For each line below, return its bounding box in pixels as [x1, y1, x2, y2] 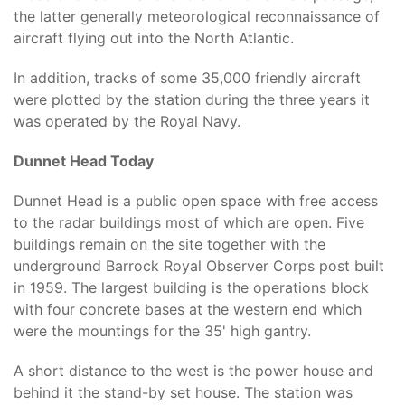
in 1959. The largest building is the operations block [14, 278, 369, 297]
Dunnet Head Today [14, 152, 154, 170]
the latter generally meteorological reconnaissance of [14, 7, 380, 25]
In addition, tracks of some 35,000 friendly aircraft [14, 69, 361, 87]
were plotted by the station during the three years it [14, 90, 370, 108]
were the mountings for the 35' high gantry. [14, 322, 311, 340]
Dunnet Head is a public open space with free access [14, 192, 378, 210]
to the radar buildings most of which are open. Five [14, 213, 364, 231]
